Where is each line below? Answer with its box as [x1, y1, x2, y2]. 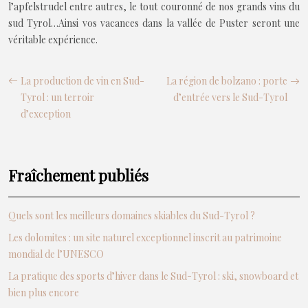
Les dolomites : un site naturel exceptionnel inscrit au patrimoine [8, 231, 282, 244]
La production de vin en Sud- [21, 74, 144, 87]
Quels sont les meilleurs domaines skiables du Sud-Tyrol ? [8, 209, 255, 222]
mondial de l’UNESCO [8, 247, 104, 261]
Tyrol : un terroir [21, 91, 94, 104]
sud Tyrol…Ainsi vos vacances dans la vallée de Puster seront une [8, 16, 300, 30]
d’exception [21, 107, 71, 120]
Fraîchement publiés [8, 165, 148, 186]
